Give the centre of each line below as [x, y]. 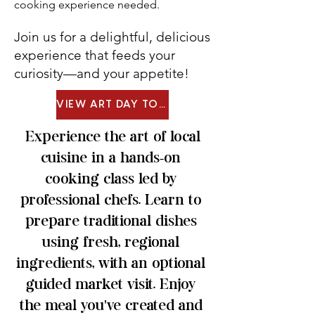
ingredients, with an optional [111, 264]
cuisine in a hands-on [111, 159]
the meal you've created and [111, 306]
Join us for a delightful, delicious [112, 37]
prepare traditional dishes [111, 222]
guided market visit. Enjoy [111, 285]
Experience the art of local [111, 137]
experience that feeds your [95, 55]
